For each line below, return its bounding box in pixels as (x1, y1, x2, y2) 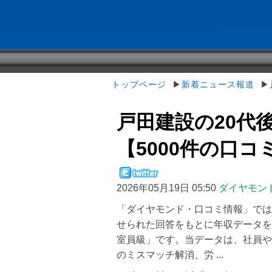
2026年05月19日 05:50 (117, 183, 216, 193)
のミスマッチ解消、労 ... (117, 250, 223, 260)
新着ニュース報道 (182, 80, 254, 89)
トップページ (112, 80, 166, 89)
